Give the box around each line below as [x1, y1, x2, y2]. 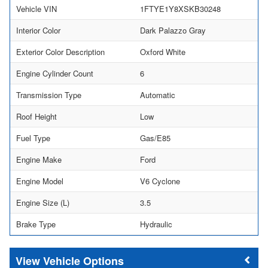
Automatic [140, 89, 175, 100]
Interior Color [16, 24, 60, 36]
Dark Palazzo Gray [140, 24, 206, 36]
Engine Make [16, 153, 62, 165]
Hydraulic [140, 218, 172, 230]
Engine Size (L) [16, 196, 69, 208]
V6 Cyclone [140, 175, 180, 187]
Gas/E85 [140, 132, 170, 144]
